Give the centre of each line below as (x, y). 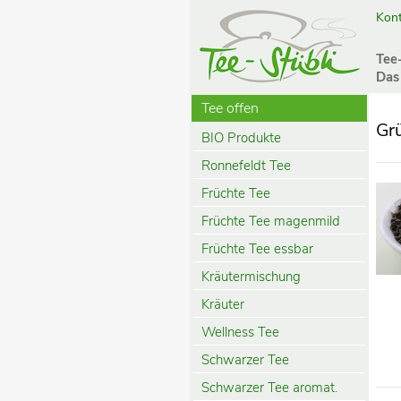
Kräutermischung (251, 276)
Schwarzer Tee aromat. (269, 387)
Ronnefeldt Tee (246, 165)
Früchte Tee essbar (257, 248)
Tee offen (230, 108)
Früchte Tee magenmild (271, 221)
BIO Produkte (241, 137)
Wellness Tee (240, 332)
